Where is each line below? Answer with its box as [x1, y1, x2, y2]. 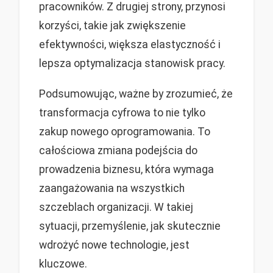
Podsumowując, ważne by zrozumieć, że [39, 88, 233, 101]
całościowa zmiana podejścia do [39, 144, 197, 157]
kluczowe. [39, 258, 87, 271]
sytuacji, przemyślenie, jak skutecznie [39, 220, 221, 233]
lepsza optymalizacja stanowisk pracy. [39, 57, 225, 70]
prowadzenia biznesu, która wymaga [39, 163, 214, 176]
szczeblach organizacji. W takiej [39, 201, 193, 214]
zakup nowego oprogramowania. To [39, 126, 210, 138]
